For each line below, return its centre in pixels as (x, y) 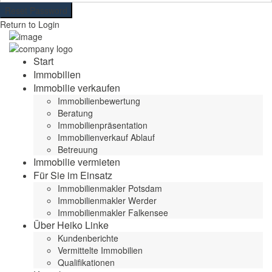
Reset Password (36, 10)
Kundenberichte (88, 238)
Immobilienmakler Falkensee (113, 212)
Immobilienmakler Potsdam (110, 188)
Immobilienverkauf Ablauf (106, 137)
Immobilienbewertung (99, 101)
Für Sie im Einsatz (73, 175)
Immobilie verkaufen (77, 88)
